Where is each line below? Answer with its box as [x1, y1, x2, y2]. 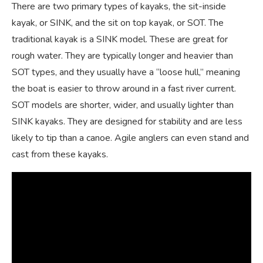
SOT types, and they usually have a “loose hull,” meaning [12, 66, 240, 79]
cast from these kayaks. [12, 148, 108, 161]
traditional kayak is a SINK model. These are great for [12, 33, 228, 46]
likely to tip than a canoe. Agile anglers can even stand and [12, 131, 249, 145]
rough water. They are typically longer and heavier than [12, 49, 233, 63]
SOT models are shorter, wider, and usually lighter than [12, 99, 234, 112]
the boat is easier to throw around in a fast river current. [12, 82, 236, 96]
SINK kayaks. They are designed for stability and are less [12, 115, 242, 129]
